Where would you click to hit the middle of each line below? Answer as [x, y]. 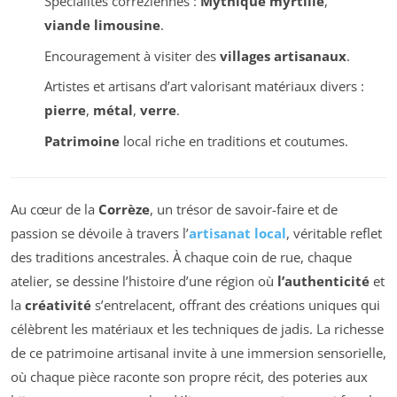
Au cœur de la [54, 210]
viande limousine [102, 25]
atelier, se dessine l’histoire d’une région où [144, 281]
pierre [65, 110]
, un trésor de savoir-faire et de [244, 210]
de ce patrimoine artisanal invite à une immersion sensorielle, [198, 353]
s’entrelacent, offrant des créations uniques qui [236, 305]
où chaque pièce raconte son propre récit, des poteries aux [189, 377]
